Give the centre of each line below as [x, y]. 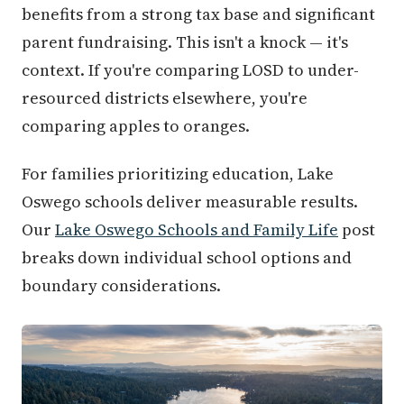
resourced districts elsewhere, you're [165, 98]
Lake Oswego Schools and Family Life [197, 230]
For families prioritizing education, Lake [178, 174]
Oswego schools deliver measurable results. [190, 202]
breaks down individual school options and [187, 257]
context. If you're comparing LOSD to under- [190, 70]
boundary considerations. [121, 285]
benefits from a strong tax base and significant [198, 14]
